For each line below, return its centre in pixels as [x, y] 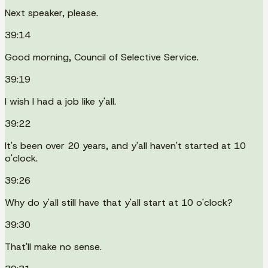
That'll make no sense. [53, 246]
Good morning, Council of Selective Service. [102, 57]
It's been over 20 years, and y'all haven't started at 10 [125, 145]
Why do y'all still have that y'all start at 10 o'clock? [119, 202]
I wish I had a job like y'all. [60, 101]
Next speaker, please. [51, 13]
